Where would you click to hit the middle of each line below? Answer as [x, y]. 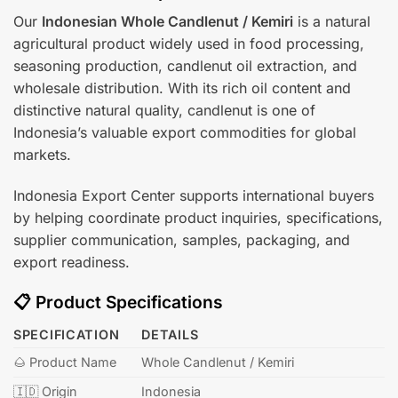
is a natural [332, 21]
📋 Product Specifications [118, 302]
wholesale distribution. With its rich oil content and [182, 88]
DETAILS [170, 334]
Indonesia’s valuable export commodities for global [185, 132]
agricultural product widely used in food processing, [189, 43]
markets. [42, 154]
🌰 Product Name [65, 362]
